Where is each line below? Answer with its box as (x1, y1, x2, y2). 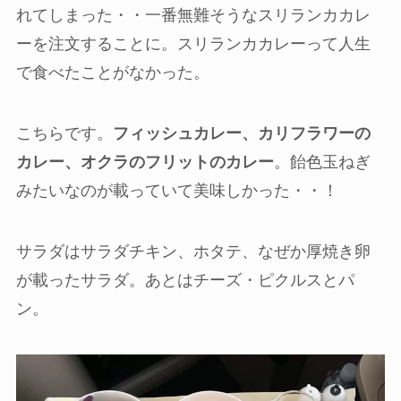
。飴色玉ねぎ (273, 152, 371, 171)
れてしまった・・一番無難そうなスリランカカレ (15, 5, 371, 24)
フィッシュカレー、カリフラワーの (112, 124, 371, 142)
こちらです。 (15, 124, 113, 142)
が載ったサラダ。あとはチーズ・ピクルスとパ (15, 270, 354, 289)
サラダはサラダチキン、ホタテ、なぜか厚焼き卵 (15, 242, 371, 260)
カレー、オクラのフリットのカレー (15, 152, 274, 171)
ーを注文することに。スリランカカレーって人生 (15, 34, 371, 53)
